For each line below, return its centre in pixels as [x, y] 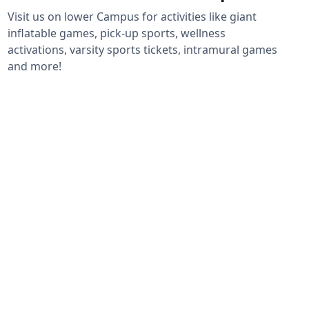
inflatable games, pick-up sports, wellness [116, 33]
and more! [34, 67]
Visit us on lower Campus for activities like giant [132, 17]
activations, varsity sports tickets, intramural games [142, 50]
